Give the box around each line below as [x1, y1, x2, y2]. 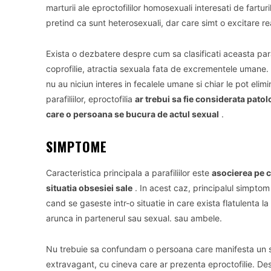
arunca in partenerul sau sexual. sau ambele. [46, 213, 222, 223]
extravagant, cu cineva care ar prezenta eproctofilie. [46, 259, 257, 269]
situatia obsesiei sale [46, 183, 132, 193]
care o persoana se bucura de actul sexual [46, 109, 219, 119]
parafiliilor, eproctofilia [46, 94, 135, 104]
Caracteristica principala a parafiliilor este [46, 168, 212, 178]
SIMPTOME [46, 137, 107, 156]
